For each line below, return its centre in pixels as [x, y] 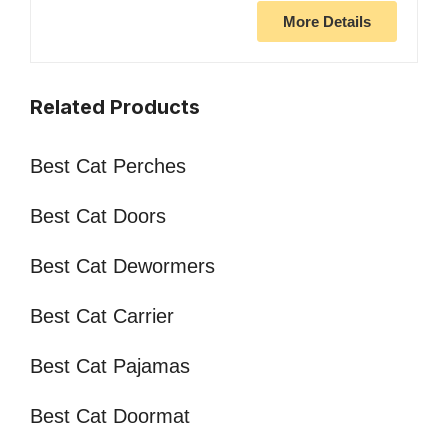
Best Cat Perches [108, 166]
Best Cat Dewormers [122, 266]
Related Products [115, 107]
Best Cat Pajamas [110, 366]
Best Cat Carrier [102, 316]
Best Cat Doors [98, 216]
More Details [327, 22]
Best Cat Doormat [110, 416]
